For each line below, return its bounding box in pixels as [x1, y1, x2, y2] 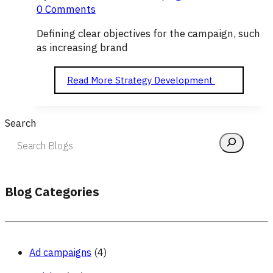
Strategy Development [113, 73, 213, 87]
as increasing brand [36, 40, 128, 55]
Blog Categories [5, 182, 99, 201]
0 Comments [36, 1, 96, 17]
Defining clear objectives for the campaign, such [36, 26, 260, 41]
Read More [67, 73, 113, 87]
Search [5, 116, 37, 132]
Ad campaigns [29, 245, 91, 260]
